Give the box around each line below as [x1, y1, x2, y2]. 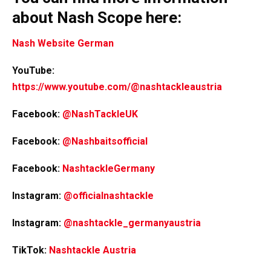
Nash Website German [12, 37, 114, 49]
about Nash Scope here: [12, 8, 181, 27]
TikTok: [12, 244, 49, 256]
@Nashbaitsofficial [62, 135, 148, 147]
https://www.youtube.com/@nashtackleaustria [12, 80, 222, 93]
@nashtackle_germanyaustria [64, 217, 201, 229]
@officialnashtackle [64, 189, 154, 201]
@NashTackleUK [62, 108, 138, 120]
